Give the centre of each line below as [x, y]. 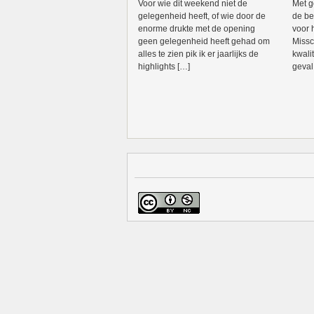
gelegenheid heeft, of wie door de [202, 16]
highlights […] [164, 67]
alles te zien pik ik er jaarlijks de [198, 54]
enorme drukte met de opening [197, 29]
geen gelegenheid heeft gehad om [204, 41]
